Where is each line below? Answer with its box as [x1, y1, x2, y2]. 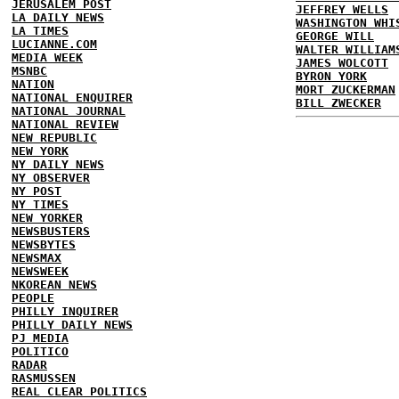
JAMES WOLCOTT [296, 56, 388, 69]
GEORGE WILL [296, 29, 374, 43]
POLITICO [12, 345, 69, 358]
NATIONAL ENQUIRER [12, 91, 133, 104]
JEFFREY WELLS [296, 3, 388, 16]
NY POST [12, 184, 61, 198]
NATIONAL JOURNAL [12, 104, 126, 118]
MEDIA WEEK [12, 51, 83, 64]
